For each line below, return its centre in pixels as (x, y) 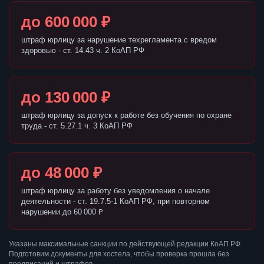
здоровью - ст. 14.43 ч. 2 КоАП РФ (83, 51)
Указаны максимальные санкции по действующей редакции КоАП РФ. (126, 244)
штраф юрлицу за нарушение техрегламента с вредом (119, 40)
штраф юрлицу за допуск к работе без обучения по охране (126, 115)
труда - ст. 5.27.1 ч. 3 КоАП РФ (77, 126)
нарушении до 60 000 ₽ (62, 212)
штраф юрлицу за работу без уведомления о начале (115, 191)
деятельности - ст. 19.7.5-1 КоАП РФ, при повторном (115, 202)
